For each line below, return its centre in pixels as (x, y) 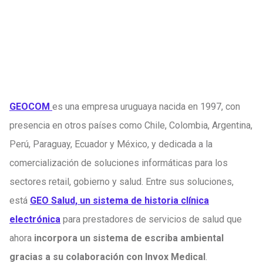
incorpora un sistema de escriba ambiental (129, 238)
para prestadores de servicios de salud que (151, 219)
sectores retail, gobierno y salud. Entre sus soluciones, (122, 182)
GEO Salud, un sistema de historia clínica (119, 200)
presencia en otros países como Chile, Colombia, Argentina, (131, 125)
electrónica (35, 219)
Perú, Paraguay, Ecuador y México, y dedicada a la (111, 144)
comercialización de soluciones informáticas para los (119, 163)
